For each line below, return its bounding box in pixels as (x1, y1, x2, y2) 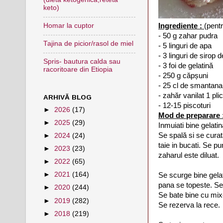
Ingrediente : (158, 21, 204, 30)
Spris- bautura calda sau (43, 58, 120, 66)
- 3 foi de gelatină (158, 61, 213, 70)
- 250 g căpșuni (158, 71, 208, 80)
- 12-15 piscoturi (158, 101, 211, 110)
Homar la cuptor (43, 22, 94, 30)
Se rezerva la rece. (158, 201, 220, 209)
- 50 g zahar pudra (158, 31, 218, 40)
